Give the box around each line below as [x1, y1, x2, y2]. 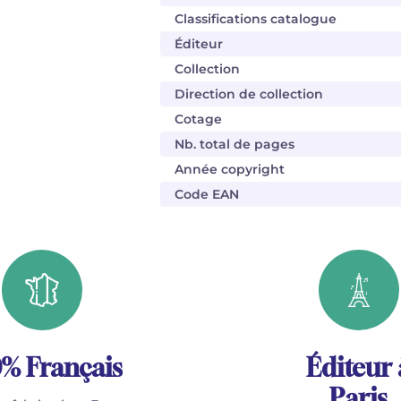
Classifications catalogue [175, 11, 337, 27]
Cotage [175, 111, 222, 127]
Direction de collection [175, 86, 323, 102]
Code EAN [175, 186, 239, 202]
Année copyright [175, 161, 285, 177]
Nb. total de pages [175, 136, 294, 152]
